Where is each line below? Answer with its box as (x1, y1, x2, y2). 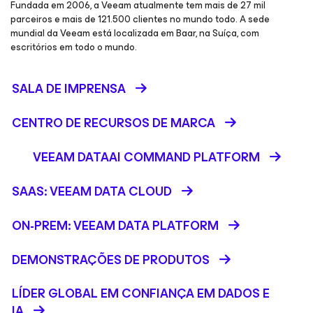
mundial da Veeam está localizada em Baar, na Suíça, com (10, 25, 259, 41)
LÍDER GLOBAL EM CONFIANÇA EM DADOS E (12, 283, 270, 304)
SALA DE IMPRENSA (12, 78, 126, 99)
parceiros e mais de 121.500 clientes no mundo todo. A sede (10, 11, 270, 27)
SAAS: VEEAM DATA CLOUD (12, 181, 172, 202)
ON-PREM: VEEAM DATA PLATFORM (12, 215, 219, 236)
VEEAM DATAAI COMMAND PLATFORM (32, 147, 260, 168)
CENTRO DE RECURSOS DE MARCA (12, 112, 215, 133)
